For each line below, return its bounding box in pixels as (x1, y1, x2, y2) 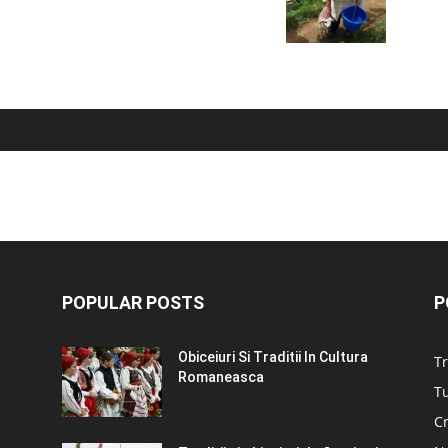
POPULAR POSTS (62, 291, 204, 313)
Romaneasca (178, 368, 264, 385)
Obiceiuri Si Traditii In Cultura (178, 348, 368, 365)
